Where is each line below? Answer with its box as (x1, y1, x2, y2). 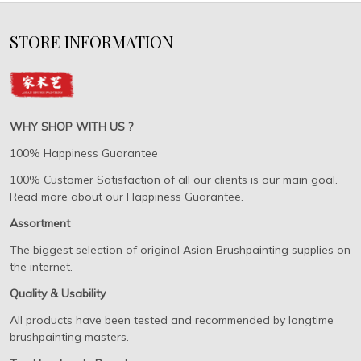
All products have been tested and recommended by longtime (10, 313, 334, 327)
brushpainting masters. (10, 330, 129, 344)
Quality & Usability (10, 286, 106, 301)
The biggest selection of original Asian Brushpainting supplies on (10, 243, 351, 257)
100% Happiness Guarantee (10, 146, 158, 160)
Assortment (10, 216, 70, 230)
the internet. (10, 259, 73, 274)
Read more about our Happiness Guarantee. (10, 189, 243, 204)
